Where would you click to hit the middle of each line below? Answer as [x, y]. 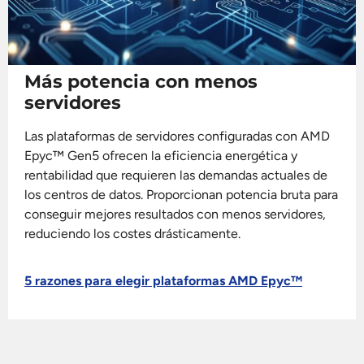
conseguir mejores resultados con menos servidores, [175, 214]
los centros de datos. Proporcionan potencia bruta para [181, 194]
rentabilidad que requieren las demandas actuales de [176, 175]
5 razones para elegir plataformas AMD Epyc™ [163, 280]
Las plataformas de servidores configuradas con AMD [177, 136]
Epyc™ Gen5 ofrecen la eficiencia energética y [161, 155]
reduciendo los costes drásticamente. [132, 233]
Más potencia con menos [141, 81]
